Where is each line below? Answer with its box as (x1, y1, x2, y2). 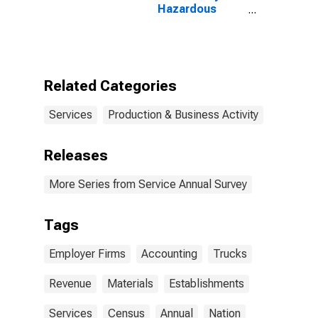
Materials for (158, 16, 228, 29)
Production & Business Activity (108, 108, 258, 121)
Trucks (213, 247, 247, 261)
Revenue (49, 277, 92, 290)
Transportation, (158, 43, 243, 56)
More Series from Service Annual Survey (49, 177, 247, 191)
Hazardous (158, 2, 216, 16)
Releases (44, 147, 108, 164)
